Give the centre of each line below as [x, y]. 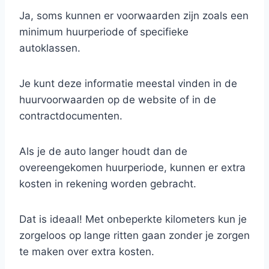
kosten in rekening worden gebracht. [108, 184]
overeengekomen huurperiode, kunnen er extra [132, 168]
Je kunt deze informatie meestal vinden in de [128, 83]
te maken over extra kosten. [87, 252]
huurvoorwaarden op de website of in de [118, 100]
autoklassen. [50, 48]
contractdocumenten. [71, 116]
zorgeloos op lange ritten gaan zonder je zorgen [134, 235]
